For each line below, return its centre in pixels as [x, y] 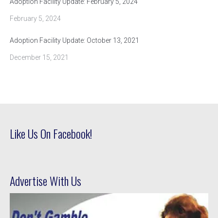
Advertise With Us [45, 181]
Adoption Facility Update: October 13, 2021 [74, 41]
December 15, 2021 [39, 58]
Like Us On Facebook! [51, 134]
